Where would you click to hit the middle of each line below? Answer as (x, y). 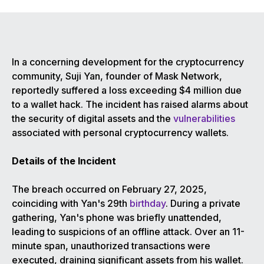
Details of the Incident (64, 161)
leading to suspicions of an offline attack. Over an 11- (128, 232)
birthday (148, 204)
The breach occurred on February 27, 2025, (109, 189)
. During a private (203, 204)
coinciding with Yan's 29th (71, 204)
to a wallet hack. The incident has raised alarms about (130, 105)
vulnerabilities (204, 119)
